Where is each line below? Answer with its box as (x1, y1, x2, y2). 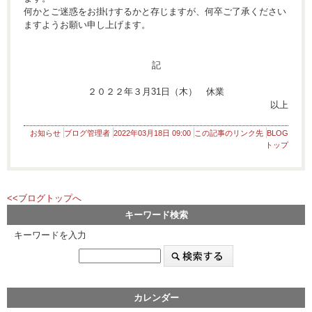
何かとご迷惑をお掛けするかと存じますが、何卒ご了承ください (24, 6, 286, 17)
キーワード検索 (124, 210, 188, 221)
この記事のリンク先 (194, 129, 263, 138)
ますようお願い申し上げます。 (24, 19, 150, 31)
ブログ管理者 (64, 129, 110, 138)
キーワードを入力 (14, 230, 86, 241)
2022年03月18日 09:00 (114, 129, 191, 138)
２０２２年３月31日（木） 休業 (88, 86, 224, 97)
